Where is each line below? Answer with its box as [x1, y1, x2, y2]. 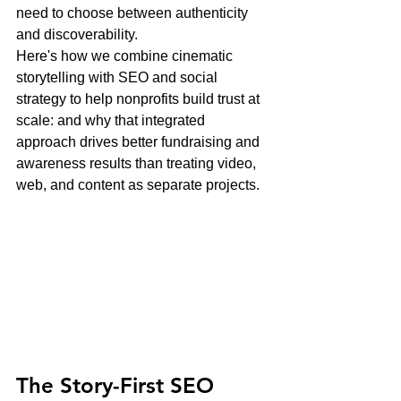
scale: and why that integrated [16, 113, 209, 128]
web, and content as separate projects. [16, 177, 260, 192]
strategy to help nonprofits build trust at [16, 91, 263, 107]
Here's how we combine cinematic [16, 48, 236, 64]
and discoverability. [16, 27, 138, 42]
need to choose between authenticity [16, 5, 252, 21]
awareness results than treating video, [16, 156, 260, 171]
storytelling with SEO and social [16, 70, 221, 85]
